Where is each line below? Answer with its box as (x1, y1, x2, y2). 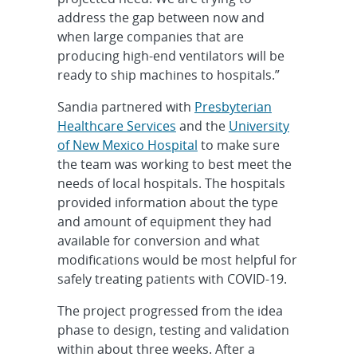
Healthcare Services (57, 116, 176, 135)
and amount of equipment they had (57, 212, 272, 230)
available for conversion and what (57, 231, 260, 249)
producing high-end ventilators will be (57, 46, 284, 65)
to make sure (197, 135, 280, 154)
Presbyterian (194, 97, 272, 116)
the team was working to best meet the (57, 155, 292, 173)
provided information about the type (57, 193, 278, 211)
